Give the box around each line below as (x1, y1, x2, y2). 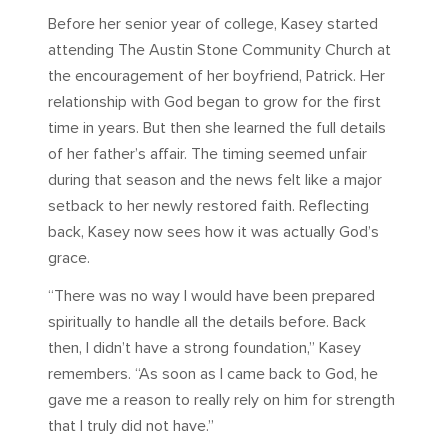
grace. (48, 248, 90, 269)
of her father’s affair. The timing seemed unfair (48, 144, 367, 165)
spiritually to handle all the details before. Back (48, 312, 366, 333)
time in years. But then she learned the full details (48, 118, 386, 139)
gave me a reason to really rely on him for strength (48, 390, 395, 411)
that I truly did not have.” (48, 416, 214, 437)
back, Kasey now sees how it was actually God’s (48, 222, 379, 243)
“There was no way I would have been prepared (48, 286, 375, 307)
